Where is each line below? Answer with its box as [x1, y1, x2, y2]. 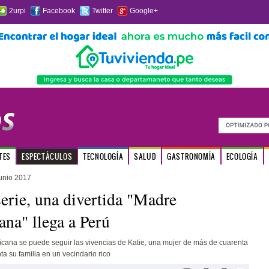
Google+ [129, 7, 158, 15]
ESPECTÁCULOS [21, 151, 73, 162]
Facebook [42, 7, 75, 15]
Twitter [91, 7, 113, 15]
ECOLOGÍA [226, 151, 258, 162]
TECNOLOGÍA [83, 151, 124, 162]
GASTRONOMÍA [167, 151, 216, 162]
